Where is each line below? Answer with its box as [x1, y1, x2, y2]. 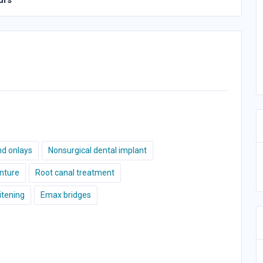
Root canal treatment [35, 168, 114, 177]
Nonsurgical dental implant [48, 146, 147, 155]
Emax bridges [41, 190, 91, 200]
